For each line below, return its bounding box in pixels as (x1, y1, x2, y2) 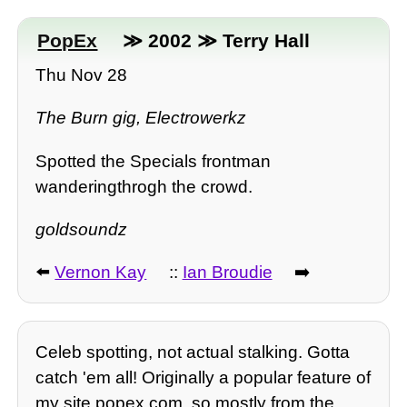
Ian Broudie (182, 263, 273, 283)
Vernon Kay (55, 263, 147, 283)
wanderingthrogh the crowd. (35, 176, 253, 196)
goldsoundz (35, 219, 128, 239)
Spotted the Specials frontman (35, 151, 272, 171)
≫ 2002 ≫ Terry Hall (116, 29, 310, 51)
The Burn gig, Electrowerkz (35, 108, 247, 128)
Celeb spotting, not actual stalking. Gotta (35, 342, 351, 362)
